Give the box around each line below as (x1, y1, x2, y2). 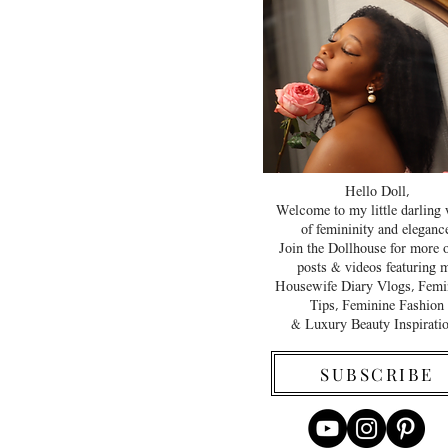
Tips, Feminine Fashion (310, 298, 444, 315)
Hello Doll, (345, 184, 409, 201)
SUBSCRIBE (320, 362, 434, 385)
